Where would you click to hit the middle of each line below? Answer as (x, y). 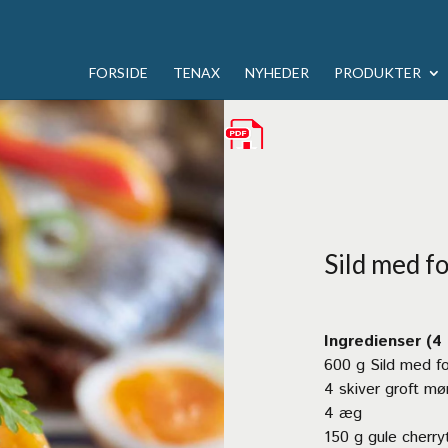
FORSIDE (118, 72)
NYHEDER (276, 72)
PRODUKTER (377, 72)
